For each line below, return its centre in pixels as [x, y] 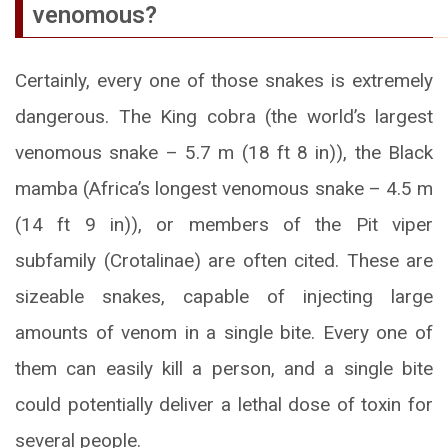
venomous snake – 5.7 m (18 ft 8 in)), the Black [224, 153]
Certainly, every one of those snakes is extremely [224, 81]
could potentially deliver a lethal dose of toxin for [224, 405]
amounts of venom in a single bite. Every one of [224, 333]
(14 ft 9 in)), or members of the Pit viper [224, 225]
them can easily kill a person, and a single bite [224, 369]
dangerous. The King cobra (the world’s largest [224, 117]
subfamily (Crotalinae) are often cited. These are [224, 261]
